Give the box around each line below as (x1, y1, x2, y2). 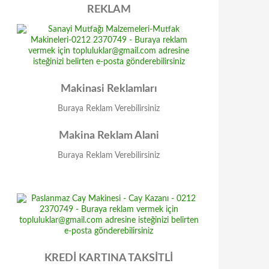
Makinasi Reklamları (60, 83, 157, 94)
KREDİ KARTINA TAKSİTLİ (44, 253, 173, 264)
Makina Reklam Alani (58, 130, 159, 141)
